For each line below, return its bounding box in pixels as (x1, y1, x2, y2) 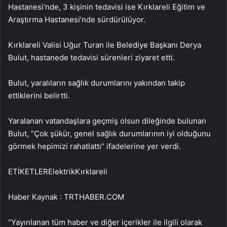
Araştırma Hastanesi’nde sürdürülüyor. (8, 14, 145, 24)
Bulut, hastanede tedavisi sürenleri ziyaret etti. (8, 52, 175, 62)
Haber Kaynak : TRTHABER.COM (8, 192, 124, 202)
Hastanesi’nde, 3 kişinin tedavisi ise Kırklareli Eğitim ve (8, 2, 205, 12)
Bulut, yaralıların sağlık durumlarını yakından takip (8, 78, 185, 88)
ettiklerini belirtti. (8, 90, 70, 100)
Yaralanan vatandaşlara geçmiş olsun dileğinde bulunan (8, 116, 206, 126)
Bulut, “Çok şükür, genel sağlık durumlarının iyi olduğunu (8, 128, 211, 138)
